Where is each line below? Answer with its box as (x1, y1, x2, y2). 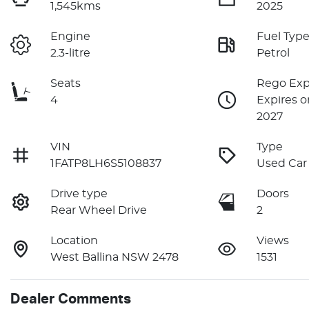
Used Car (257, 157, 308, 169)
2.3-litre (50, 47, 91, 59)
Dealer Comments (10, 292, 131, 306)
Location (50, 235, 99, 246)
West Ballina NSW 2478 (50, 251, 179, 263)
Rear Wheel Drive (50, 204, 148, 216)
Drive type (50, 188, 108, 199)
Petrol (257, 47, 290, 59)
